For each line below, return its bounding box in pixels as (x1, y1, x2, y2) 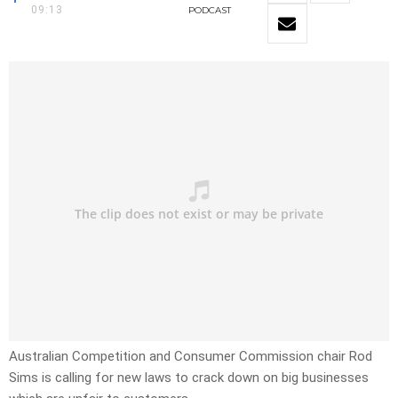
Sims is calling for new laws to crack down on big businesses (9, 370, 369, 386)
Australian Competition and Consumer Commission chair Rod (9, 348, 372, 365)
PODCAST (187, 4, 231, 17)
